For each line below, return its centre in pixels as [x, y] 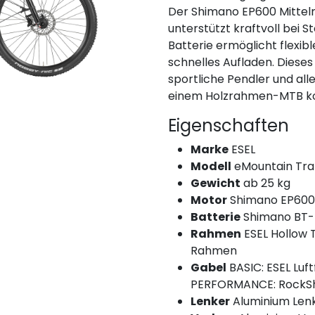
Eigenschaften [229, 126]
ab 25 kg [265, 183]
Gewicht [216, 183]
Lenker [210, 301]
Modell [211, 166]
